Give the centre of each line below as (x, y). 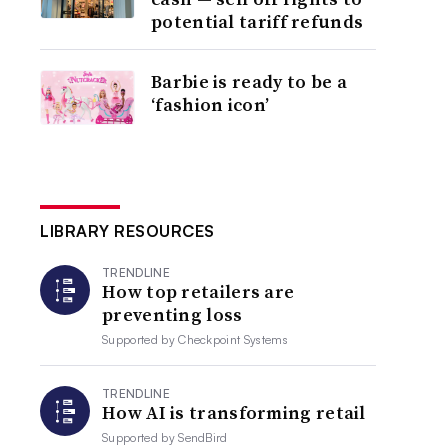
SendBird (203, 437)
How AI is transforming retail (234, 412)
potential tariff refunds (257, 21)
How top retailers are (198, 291)
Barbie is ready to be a (249, 81)
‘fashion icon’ (210, 104)
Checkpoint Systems (233, 339)
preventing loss (172, 314)
